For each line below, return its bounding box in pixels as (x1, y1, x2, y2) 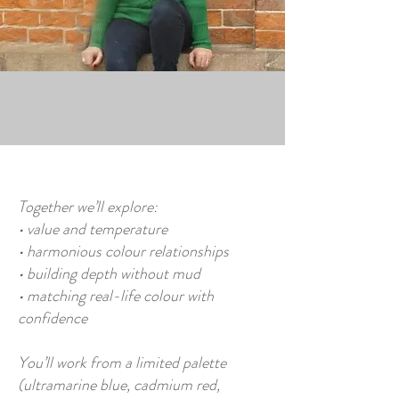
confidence (18, 306, 87, 330)
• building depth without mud (18, 262, 200, 285)
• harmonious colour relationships (18, 240, 229, 263)
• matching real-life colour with (18, 284, 214, 307)
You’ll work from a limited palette (18, 351, 226, 374)
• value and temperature (18, 217, 167, 240)
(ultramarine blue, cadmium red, (18, 373, 220, 396)
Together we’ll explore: (18, 195, 158, 218)
